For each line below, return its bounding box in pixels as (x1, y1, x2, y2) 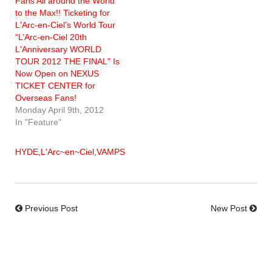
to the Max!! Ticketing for (15, 7, 110, 18)
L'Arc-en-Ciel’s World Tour (15, 19, 115, 30)
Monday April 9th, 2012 (15, 104, 104, 115)
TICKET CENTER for (15, 80, 95, 90)
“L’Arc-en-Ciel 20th (15, 32, 87, 42)
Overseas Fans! (15, 92, 76, 103)
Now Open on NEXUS (15, 68, 99, 78)
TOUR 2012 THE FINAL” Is (15, 56, 120, 66)
